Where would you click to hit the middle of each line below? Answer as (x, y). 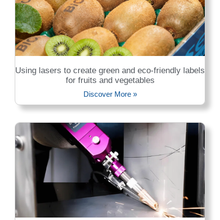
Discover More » (110, 94)
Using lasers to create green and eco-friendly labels (110, 70)
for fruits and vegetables (110, 80)
